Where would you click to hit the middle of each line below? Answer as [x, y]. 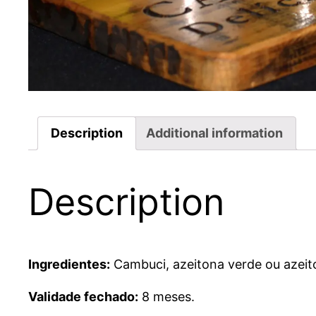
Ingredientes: [69, 265]
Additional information [214, 133]
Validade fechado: [83, 297]
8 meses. [166, 297]
